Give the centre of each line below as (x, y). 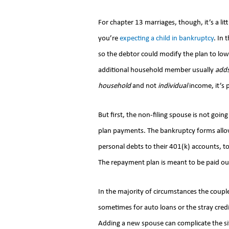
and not (144, 86)
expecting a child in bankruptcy (167, 38)
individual (173, 86)
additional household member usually (157, 70)
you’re (109, 38)
